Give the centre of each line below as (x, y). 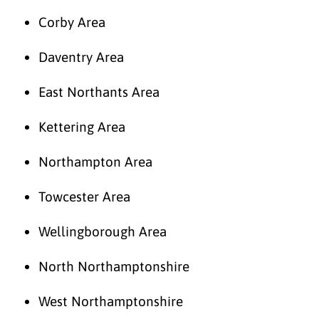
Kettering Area (82, 126)
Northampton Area (95, 161)
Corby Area (72, 22)
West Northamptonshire (111, 301)
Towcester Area (84, 196)
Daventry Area (81, 57)
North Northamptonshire (114, 266)
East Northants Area (99, 91)
